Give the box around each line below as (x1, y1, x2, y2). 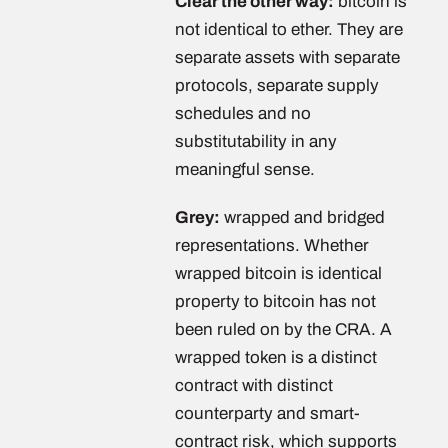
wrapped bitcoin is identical (175, 264, 382, 283)
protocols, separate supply (175, 76, 379, 95)
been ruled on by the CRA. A (175, 320, 392, 339)
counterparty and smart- (175, 404, 360, 423)
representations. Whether (175, 236, 369, 255)
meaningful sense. (175, 160, 315, 179)
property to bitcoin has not (175, 292, 376, 311)
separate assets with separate (175, 48, 400, 67)
